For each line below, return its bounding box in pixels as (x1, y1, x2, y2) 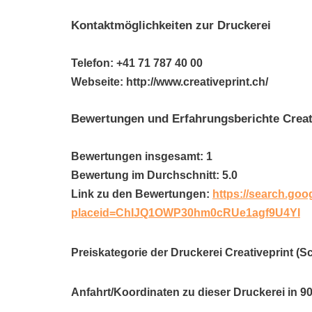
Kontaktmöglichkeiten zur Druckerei (71, 19, 271, 32)
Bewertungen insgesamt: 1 (71, 150, 212, 162)
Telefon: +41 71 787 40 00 (71, 57, 203, 69)
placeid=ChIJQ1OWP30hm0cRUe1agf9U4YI (71, 207, 300, 219)
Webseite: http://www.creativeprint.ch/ (71, 76, 268, 88)
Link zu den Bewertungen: (71, 188, 212, 200)
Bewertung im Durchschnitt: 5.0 (71, 169, 237, 181)
